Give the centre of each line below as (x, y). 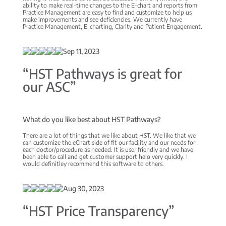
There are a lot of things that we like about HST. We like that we (109, 135)
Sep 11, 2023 (81, 51)
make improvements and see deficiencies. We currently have (102, 19)
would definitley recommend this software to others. (93, 163)
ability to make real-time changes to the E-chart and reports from (110, 5)
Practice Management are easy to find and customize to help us (107, 12)
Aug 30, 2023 (83, 188)
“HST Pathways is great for (102, 73)
